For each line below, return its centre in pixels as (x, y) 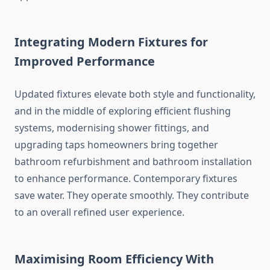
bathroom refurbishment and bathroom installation (133, 162)
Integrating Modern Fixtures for (111, 42)
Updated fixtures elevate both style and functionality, (135, 94)
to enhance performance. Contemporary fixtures (126, 179)
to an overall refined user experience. (99, 212)
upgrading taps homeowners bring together (116, 145)
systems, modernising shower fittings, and (112, 128)
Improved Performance (85, 61)
